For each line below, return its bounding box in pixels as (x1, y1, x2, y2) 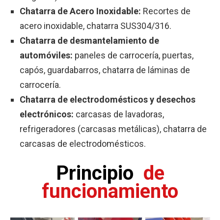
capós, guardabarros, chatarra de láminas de (20, 65, 190, 76)
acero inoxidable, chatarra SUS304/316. (20, 21, 171, 31)
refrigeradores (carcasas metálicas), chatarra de (20, 124, 207, 135)
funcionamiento (42, 180, 178, 203)
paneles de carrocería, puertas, (75, 50, 193, 61)
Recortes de (143, 6, 191, 17)
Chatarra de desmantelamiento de (20, 35, 159, 46)
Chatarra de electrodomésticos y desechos (20, 94, 195, 105)
